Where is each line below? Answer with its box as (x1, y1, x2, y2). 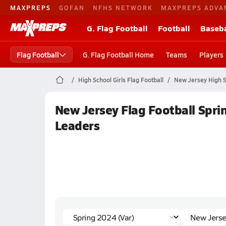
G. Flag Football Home (83, 49, 154, 60)
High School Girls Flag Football (78, 76, 163, 84)
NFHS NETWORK (93, 3, 153, 12)
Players (199, 49, 223, 60)
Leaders (54, 117, 100, 134)
